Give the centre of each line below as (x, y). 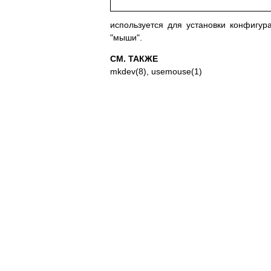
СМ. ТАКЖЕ (134, 59)
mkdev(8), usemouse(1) (156, 72)
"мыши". (126, 38)
